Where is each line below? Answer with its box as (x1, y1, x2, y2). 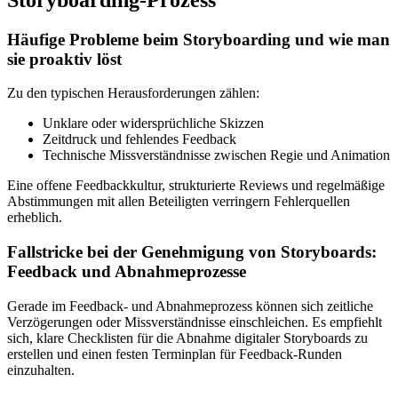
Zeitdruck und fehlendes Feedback (43, 131, 236, 147)
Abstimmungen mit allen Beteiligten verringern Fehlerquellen (7, 194, 350, 210)
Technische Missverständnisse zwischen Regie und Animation (43, 147, 390, 163)
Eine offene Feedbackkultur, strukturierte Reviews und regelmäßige (7, 178, 385, 194)
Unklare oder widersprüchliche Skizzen (43, 115, 264, 131)
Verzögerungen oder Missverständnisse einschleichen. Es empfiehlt (7, 314, 382, 330)
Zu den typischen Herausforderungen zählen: (7, 85, 259, 101)
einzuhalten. (7, 362, 75, 378)
